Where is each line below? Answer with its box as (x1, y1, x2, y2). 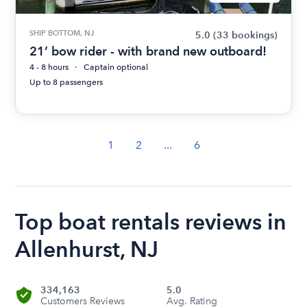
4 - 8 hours (29, 62, 69, 72)
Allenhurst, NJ (15, 235, 159, 262)
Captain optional (84, 62, 149, 72)
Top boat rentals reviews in (15, 208, 287, 235)
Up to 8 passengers (29, 77, 103, 87)
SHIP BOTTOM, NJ (29, 27, 95, 38)
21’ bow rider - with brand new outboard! (29, 43, 267, 58)
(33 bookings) (212, 29, 278, 41)
